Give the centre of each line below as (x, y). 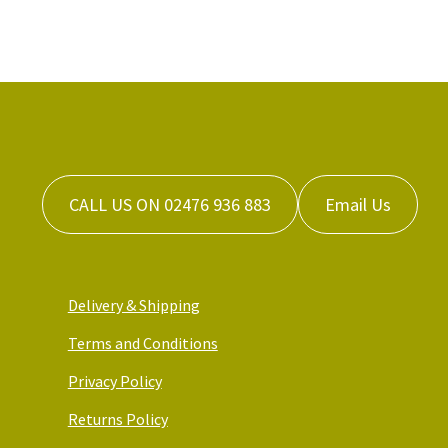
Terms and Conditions (142, 342)
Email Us (357, 205)
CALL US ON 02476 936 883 (169, 205)
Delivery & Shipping (133, 304)
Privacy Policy (114, 380)
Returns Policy (117, 418)
